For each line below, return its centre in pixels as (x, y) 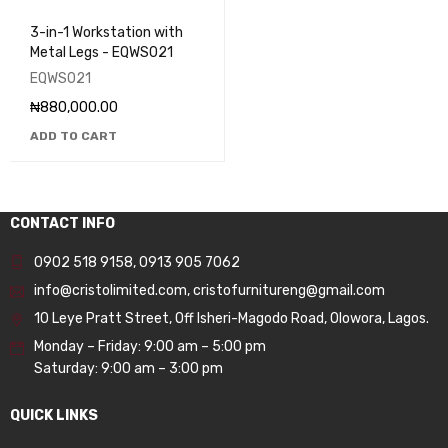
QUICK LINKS (54, 415)
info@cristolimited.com (110, 290)
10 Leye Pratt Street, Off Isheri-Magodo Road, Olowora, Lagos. (231, 318)
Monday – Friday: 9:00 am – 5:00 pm (150, 346)
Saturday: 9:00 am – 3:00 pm (128, 368)
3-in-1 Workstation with (107, 32)
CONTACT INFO (62, 223)
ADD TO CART (73, 135)
